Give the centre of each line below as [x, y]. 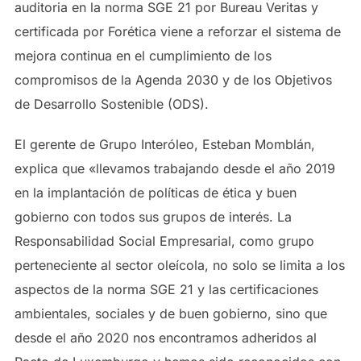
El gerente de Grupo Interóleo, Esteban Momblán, [164, 144]
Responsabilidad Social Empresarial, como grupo [164, 241]
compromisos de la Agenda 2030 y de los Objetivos [173, 80]
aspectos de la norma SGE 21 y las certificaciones [166, 289]
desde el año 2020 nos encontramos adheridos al [165, 338]
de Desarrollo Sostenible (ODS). [111, 104]
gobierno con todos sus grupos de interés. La [153, 217]
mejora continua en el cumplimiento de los [143, 56]
